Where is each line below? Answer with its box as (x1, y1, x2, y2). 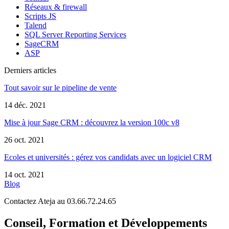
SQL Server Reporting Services (25, 30, 126, 39)
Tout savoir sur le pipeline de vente (4, 83, 117, 92)
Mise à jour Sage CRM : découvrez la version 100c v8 (4, 118, 179, 127)
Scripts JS (25, 11, 56, 20)
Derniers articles (4, 65, 56, 75)
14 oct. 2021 (4, 170, 44, 179)
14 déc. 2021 (4, 100, 46, 109)
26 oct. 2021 (4, 135, 44, 144)
